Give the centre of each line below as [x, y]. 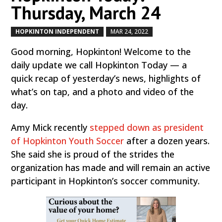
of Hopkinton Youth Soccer [68, 140]
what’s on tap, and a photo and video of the [103, 91]
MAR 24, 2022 [130, 31]
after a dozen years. [167, 140]
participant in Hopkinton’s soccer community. [106, 181]
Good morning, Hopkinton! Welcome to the [101, 51]
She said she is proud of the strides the [93, 154]
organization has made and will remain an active [111, 167]
